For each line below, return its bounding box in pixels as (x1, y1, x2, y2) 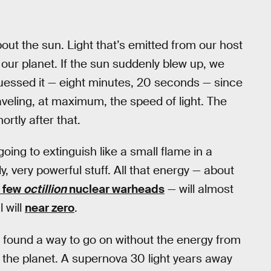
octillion (24, 181, 67, 197)
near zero (25, 200, 74, 216)
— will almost (165, 181, 233, 197)
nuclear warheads (67, 181, 165, 197)
